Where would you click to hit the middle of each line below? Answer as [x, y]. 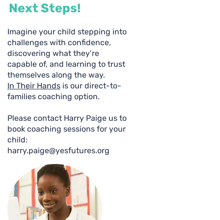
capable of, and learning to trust [66, 64]
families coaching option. [55, 96]
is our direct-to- [91, 86]
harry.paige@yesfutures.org [58, 151]
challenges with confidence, [59, 42]
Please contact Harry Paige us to [67, 118]
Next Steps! [45, 8]
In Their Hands [34, 86]
